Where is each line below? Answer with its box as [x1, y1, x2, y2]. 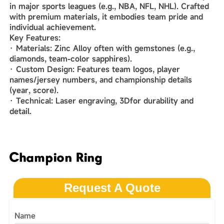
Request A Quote [63, 181, 160, 195]
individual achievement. [9, 21, 96, 32]
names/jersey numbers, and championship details [9, 74, 192, 84]
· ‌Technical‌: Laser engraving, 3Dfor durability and [9, 95, 193, 105]
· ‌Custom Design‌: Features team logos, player [9, 63, 180, 74]
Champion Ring [9, 151, 103, 167]
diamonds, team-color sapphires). [9, 53, 132, 63]
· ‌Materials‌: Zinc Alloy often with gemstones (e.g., [9, 42, 195, 53]
